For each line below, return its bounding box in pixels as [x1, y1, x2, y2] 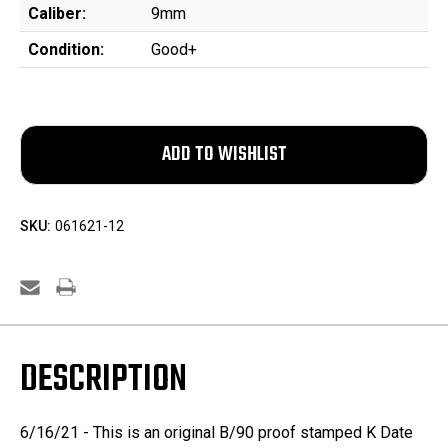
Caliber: [28, 4, 86, 24]
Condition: [28, 40, 104, 60]
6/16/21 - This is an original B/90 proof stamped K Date [20, 423, 413, 443]
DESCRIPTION [20, 352, 187, 410]
